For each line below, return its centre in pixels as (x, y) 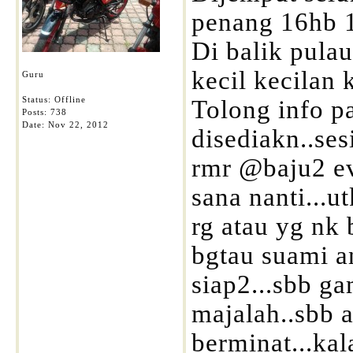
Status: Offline (54, 99)
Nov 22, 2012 (78, 124)
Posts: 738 (45, 112)
